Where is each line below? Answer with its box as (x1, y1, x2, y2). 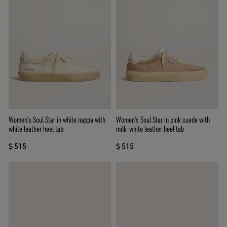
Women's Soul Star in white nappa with (9, 114, 105, 125)
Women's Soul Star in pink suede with (116, 114, 210, 125)
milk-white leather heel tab (116, 123, 184, 134)
